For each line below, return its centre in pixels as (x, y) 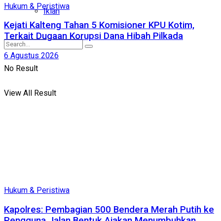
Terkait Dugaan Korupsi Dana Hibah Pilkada (93, 36)
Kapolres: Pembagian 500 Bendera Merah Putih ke (109, 209)
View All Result (30, 93)
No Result (21, 68)
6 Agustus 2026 (31, 56)
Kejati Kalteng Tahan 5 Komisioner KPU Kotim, (99, 25)
